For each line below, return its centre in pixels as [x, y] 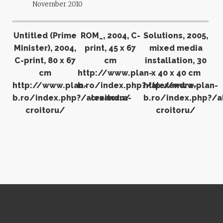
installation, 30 [176, 60]
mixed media [176, 48]
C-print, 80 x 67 [45, 60]
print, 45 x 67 [111, 48]
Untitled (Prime [45, 35]
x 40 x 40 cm [176, 73]
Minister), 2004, [45, 48]
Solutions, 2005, [176, 35]
